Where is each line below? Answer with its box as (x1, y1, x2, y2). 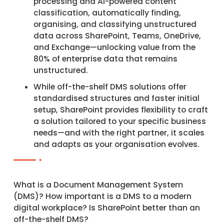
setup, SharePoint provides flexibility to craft (33, 104, 208, 115)
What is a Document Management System (13, 179, 183, 190)
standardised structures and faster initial (33, 92, 199, 103)
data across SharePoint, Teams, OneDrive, (33, 30, 201, 41)
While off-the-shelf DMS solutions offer (33, 81, 186, 92)
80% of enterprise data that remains (33, 53, 177, 64)
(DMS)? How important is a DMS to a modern (13, 190, 191, 201)
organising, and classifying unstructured (33, 18, 196, 29)
